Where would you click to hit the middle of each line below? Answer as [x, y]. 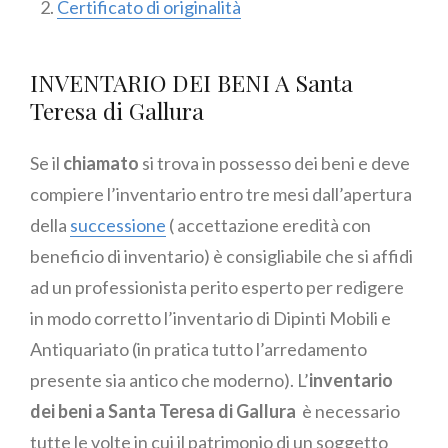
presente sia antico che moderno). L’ [169, 380]
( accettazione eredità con [268, 225]
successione [118, 225]
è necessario [349, 411]
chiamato [101, 163]
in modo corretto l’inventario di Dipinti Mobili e [210, 318]
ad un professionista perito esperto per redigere [217, 287]
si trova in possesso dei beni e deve [274, 163]
